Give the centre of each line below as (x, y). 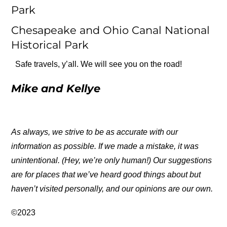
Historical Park (50, 45)
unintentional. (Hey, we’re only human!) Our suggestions (112, 160)
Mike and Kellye (56, 89)
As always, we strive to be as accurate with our (95, 132)
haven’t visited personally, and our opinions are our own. (112, 188)
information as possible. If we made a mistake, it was (105, 146)
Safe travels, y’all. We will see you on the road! (97, 64)
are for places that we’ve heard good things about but (106, 174)
